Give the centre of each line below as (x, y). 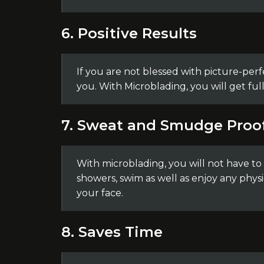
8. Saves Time (112, 232)
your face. (100, 193)
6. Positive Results (129, 33)
